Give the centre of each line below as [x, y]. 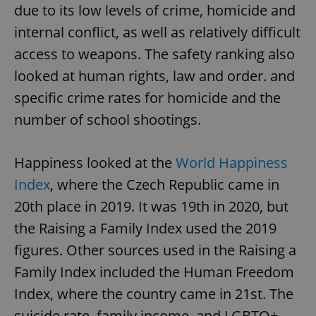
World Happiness [232, 162]
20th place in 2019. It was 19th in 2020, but [151, 206]
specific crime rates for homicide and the [147, 97]
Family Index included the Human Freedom [154, 272]
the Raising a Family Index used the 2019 [145, 228]
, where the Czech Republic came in [165, 184]
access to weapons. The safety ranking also [154, 54]
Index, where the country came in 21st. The [154, 293]
